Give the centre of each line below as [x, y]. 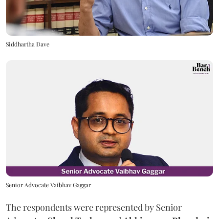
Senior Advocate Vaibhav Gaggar [48, 185]
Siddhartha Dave [28, 44]
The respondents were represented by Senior [94, 208]
